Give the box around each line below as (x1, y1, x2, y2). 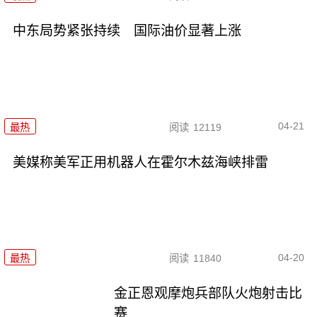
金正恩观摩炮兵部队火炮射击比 (114, 285, 303, 301)
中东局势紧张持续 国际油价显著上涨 (12, 23, 241, 39)
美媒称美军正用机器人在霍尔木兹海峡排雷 (12, 154, 268, 170)
